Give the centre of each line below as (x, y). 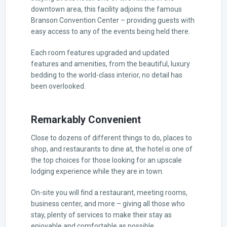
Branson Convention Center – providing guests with (113, 20)
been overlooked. (58, 86)
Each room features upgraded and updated (100, 52)
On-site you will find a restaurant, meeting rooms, (109, 192)
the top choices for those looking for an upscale (106, 160)
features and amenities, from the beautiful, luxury (110, 64)
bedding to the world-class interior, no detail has (107, 75)
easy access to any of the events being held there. (110, 31)
